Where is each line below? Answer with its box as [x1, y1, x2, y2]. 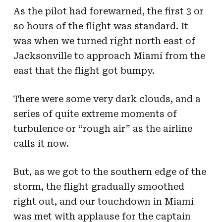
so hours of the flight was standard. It [13, 20, 188, 31]
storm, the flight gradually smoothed [13, 181, 184, 192]
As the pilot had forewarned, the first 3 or [13, 5, 204, 16]
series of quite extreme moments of [13, 108, 177, 119]
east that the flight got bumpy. [13, 65, 155, 76]
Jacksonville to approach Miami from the [13, 50, 205, 61]
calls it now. [13, 138, 69, 149]
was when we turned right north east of [13, 35, 195, 46]
